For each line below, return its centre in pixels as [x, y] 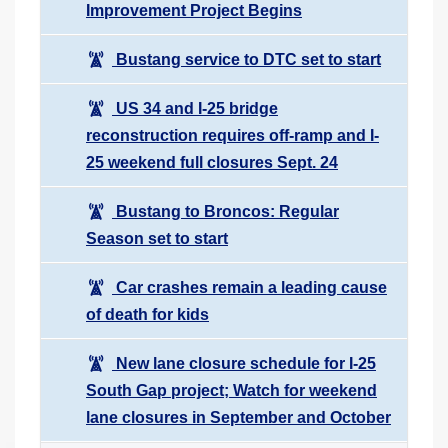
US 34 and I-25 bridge [195, 108]
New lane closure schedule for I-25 [244, 363]
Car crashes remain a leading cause [249, 287]
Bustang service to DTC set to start [246, 59]
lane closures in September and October [238, 417]
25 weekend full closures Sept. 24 [212, 162]
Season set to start [157, 238]
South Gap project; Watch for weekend [231, 390]
